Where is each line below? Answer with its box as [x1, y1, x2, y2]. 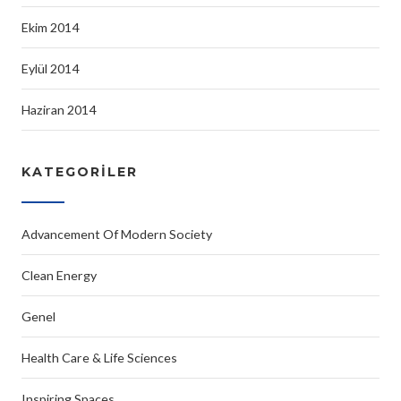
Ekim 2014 [21, 19, 79, 35]
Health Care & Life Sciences [21, 349, 177, 365]
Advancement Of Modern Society [21, 226, 212, 242]
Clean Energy [21, 267, 97, 283]
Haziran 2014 [21, 101, 96, 117]
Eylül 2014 [21, 60, 79, 76]
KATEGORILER [21, 163, 138, 180]
